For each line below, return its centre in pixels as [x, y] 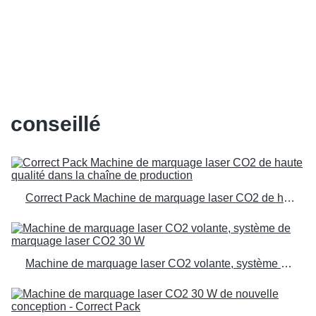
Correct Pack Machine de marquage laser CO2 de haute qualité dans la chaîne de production [289, 198]
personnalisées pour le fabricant [146, 20]
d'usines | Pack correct [107, 48]
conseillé [56, 124]
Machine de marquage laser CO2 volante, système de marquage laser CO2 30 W [286, 263]
